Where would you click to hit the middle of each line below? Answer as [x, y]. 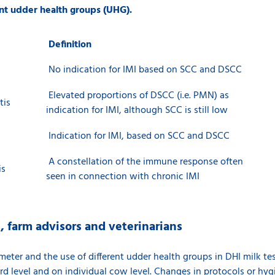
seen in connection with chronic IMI [123, 177]
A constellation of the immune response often [145, 162]
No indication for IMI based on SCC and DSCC [144, 70]
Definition [69, 45]
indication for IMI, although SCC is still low [137, 110]
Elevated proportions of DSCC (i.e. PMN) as [137, 96]
